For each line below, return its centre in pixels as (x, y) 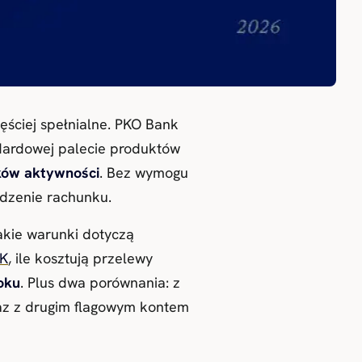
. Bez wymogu (144, 172)
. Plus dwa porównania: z (100, 282)
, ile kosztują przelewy (80, 258)
